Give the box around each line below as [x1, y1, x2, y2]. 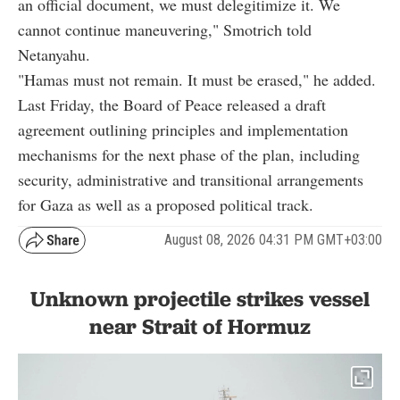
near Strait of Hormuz [89, 312, 311, 339]
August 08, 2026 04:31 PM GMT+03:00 [164, 231, 382, 249]
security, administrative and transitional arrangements [18, 168, 363, 190]
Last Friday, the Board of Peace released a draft [18, 93, 326, 115]
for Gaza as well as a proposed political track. [18, 193, 313, 215]
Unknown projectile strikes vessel [30, 285, 370, 312]
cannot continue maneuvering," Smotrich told [18, 18, 312, 40]
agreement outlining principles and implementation [18, 118, 348, 140]
